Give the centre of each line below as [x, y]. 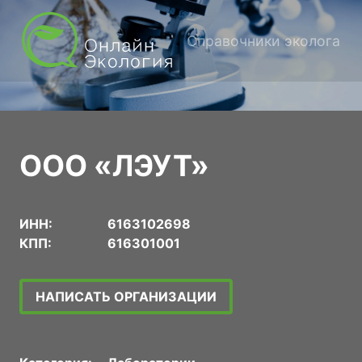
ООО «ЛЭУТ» [114, 166]
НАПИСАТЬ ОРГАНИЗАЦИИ [126, 297]
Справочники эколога [263, 40]
